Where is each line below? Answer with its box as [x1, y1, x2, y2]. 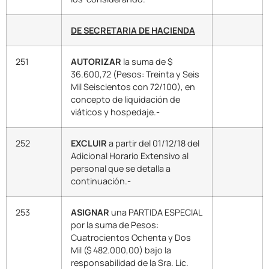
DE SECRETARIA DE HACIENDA [71, 25, 195, 37]
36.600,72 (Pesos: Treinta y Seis [71, 68, 199, 80]
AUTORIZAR [71, 56, 121, 68]
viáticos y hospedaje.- [71, 106, 160, 118]
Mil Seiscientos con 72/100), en [71, 81, 195, 93]
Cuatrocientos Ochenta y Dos [71, 232, 191, 244]
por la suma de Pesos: [71, 219, 159, 231]
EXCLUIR [71, 138, 107, 150]
